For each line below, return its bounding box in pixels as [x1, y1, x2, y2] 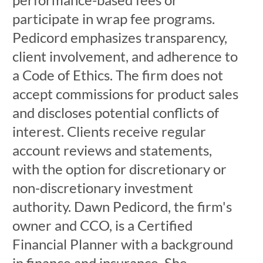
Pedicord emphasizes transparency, [12, 29, 227, 46]
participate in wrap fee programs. [12, 10, 215, 27]
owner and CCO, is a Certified [12, 217, 193, 234]
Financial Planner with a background [12, 235, 233, 252]
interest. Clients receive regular [12, 123, 206, 140]
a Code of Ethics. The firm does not [12, 66, 223, 83]
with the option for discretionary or [12, 160, 227, 177]
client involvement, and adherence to [12, 48, 238, 65]
